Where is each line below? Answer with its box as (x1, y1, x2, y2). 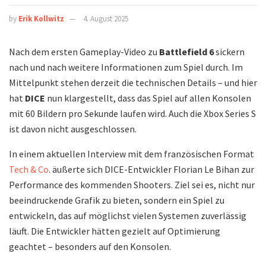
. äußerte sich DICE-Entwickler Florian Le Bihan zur (49, 163, 254, 176)
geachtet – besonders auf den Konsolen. (9, 240, 171, 253)
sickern (214, 46, 245, 58)
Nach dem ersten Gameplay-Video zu (9, 46, 159, 58)
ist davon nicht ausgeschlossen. (9, 123, 137, 135)
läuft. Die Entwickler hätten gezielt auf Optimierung (9, 225, 220, 237)
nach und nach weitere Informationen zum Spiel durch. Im (9, 61, 243, 74)
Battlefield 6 (159, 46, 214, 58)
